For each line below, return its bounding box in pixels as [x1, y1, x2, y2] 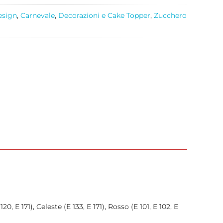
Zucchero [154, 11, 187, 20]
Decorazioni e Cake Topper [58, 11, 150, 20]
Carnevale [20, 11, 55, 20]
